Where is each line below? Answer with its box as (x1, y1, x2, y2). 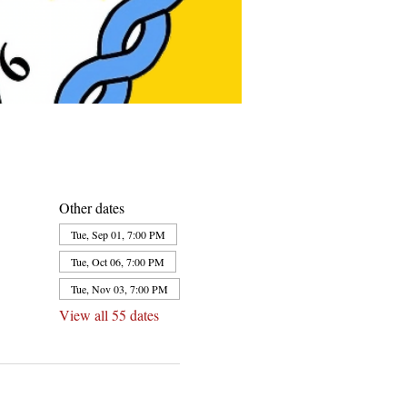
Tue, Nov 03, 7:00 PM (70, 282, 168, 296)
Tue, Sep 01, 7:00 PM (70, 227, 165, 242)
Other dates (58, 198, 124, 217)
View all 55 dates (58, 305, 159, 324)
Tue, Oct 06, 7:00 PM (70, 254, 164, 269)
